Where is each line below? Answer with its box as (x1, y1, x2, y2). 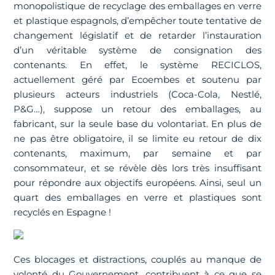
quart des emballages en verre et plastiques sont (14, 192, 261, 204)
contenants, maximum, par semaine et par (14, 147, 261, 160)
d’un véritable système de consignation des (14, 44, 261, 56)
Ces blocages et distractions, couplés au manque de (14, 254, 261, 266)
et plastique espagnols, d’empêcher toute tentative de (14, 15, 261, 27)
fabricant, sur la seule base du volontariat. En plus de (14, 118, 261, 130)
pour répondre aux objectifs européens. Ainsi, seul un (14, 177, 261, 189)
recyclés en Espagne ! (14, 206, 114, 219)
